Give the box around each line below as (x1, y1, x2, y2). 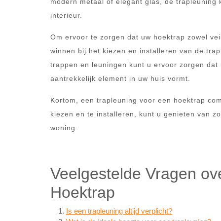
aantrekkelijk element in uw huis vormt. (50, 74, 190, 82)
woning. (50, 124, 78, 132)
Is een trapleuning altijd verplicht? (66, 207, 172, 215)
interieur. (50, 11, 82, 19)
